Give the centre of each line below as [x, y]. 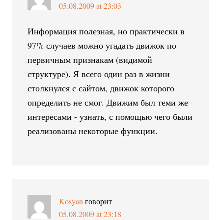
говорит [99, 201]
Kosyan [71, 201]
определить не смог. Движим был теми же [108, 102]
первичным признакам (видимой [90, 59]
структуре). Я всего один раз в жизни [99, 73]
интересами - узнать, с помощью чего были [110, 116]
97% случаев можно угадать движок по [102, 45]
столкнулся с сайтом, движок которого [101, 88]
